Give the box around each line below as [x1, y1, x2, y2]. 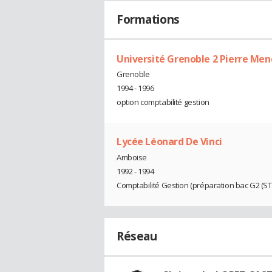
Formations [117, 11, 180, 27]
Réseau [117, 228, 157, 244]
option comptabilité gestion [117, 97, 209, 108]
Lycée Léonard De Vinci [117, 135, 222, 149]
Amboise [117, 151, 148, 163]
